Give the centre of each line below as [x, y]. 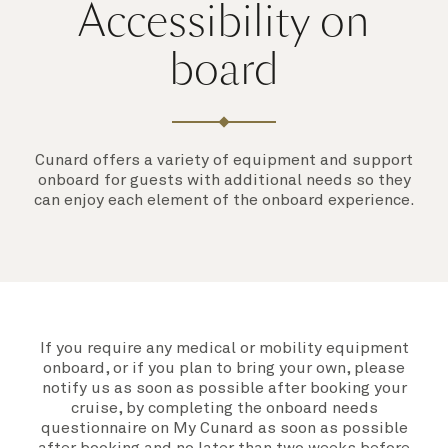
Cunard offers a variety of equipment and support [224, 160]
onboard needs [321, 408]
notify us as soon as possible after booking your [224, 388]
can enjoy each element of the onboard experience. [224, 200]
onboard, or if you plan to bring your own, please [224, 368]
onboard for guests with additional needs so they [224, 180]
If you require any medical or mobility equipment [224, 348]
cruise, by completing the [168, 408]
